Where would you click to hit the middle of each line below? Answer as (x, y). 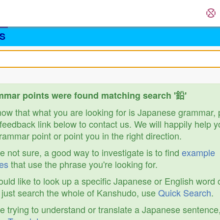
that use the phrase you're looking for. (83, 164)
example (198, 152)
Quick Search (185, 192)
